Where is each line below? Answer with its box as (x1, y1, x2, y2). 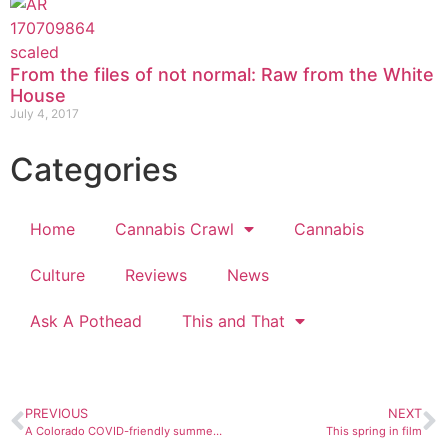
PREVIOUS (25, 406, 88, 422)
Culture (30, 265, 85, 286)
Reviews (125, 265, 187, 286)
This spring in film (326, 424, 422, 439)
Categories (10, 150, 178, 190)
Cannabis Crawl (115, 219, 234, 240)
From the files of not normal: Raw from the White (10, 64, 434, 86)
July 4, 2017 (10, 106, 79, 122)
